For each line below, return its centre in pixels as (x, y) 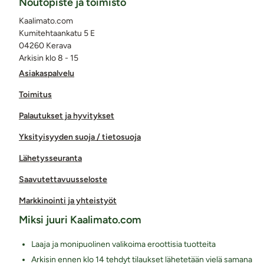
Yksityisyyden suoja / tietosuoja (80, 137)
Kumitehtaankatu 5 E (57, 33)
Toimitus (35, 94)
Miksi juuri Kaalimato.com (80, 220)
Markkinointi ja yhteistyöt (68, 200)
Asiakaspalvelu (47, 73)
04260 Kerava (45, 45)
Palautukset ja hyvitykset (67, 115)
